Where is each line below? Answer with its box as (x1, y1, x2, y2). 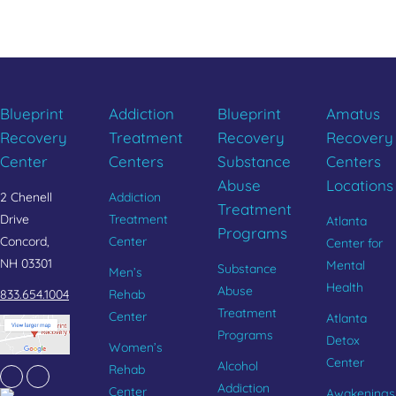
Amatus (326, 104, 380, 123)
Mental (326, 257, 365, 273)
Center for (326, 235, 383, 251)
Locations (326, 176, 393, 194)
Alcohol (217, 358, 258, 374)
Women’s (109, 339, 163, 355)
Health (326, 279, 363, 295)
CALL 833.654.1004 (134, 19, 262, 34)
